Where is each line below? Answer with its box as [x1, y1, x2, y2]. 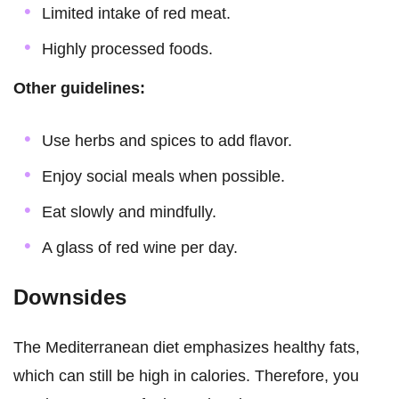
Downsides [13, 284, 126, 309]
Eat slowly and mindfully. [42, 202, 216, 221]
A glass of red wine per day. [42, 238, 238, 256]
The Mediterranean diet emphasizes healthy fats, [13, 338, 360, 356]
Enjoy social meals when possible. [42, 167, 285, 185]
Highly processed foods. [42, 39, 213, 58]
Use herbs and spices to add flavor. [42, 131, 292, 150]
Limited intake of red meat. [42, 4, 231, 22]
